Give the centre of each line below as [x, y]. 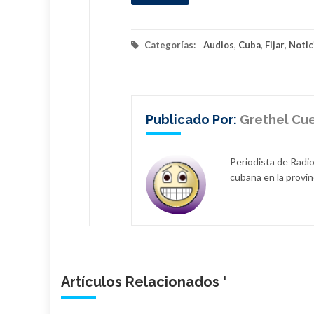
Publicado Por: [193, 119]
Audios [219, 45]
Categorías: [170, 45]
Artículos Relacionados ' [144, 282]
